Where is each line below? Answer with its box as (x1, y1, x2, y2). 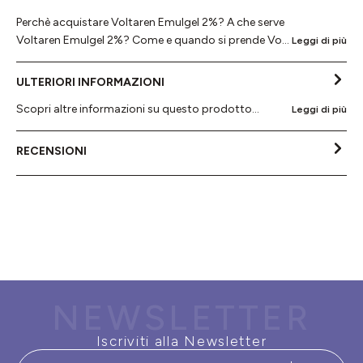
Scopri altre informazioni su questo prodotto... (16, 102, 259, 117)
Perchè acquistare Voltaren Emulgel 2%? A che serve (16, 15, 284, 30)
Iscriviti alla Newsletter (96, 333, 267, 350)
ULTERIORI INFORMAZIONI (16, 75, 164, 89)
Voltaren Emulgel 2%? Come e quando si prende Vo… (16, 33, 289, 48)
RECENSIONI (16, 143, 87, 158)
